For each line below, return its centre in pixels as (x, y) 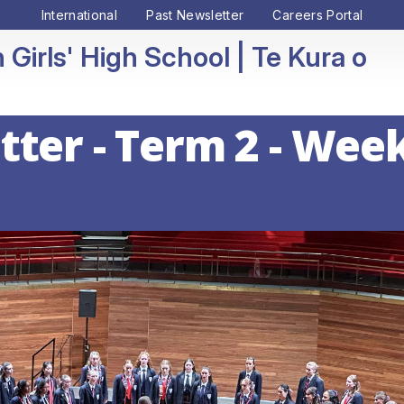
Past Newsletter (195, 15)
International (79, 15)
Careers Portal (318, 15)
